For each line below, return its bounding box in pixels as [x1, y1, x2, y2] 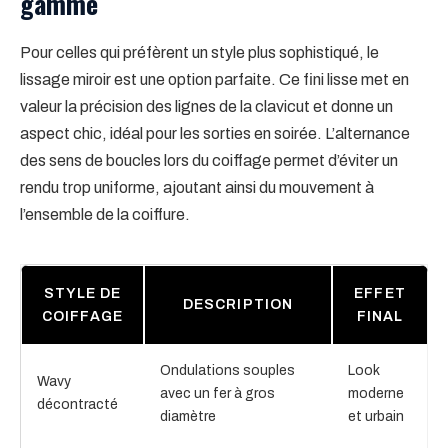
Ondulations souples [160, 362, 295, 378]
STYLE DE [43, 285, 122, 301]
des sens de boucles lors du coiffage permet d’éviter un [20, 151, 398, 169]
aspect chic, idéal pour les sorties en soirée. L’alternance [20, 124, 410, 142]
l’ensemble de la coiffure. [20, 205, 190, 223]
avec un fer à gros [160, 385, 275, 401]
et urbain [348, 408, 404, 424]
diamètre [160, 408, 216, 424]
